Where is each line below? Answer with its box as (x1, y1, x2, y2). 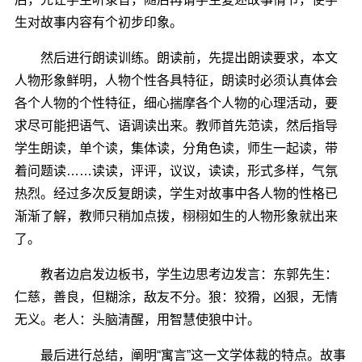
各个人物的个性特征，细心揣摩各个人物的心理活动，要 (14, 95, 338, 110)
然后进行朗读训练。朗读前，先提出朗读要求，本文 (14, 50, 338, 65)
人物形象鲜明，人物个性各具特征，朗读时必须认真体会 (14, 73, 338, 87)
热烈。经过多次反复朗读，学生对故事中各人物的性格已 (14, 186, 338, 200)
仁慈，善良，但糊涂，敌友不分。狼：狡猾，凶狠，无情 (14, 289, 338, 304)
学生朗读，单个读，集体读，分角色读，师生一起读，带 (14, 141, 338, 155)
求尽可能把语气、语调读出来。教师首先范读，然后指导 (14, 118, 338, 133)
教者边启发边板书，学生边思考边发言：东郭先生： (14, 267, 338, 281)
